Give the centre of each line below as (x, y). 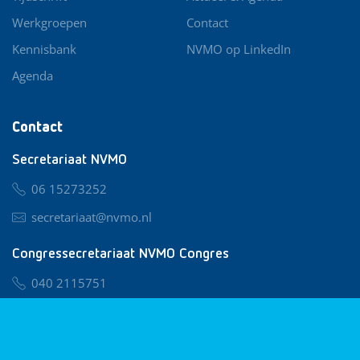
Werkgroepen (49, 22)
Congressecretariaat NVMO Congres (121, 254)
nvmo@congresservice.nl (100, 311)
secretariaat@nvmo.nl (92, 217)
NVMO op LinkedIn (239, 49)
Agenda (33, 75)
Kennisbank (44, 49)
